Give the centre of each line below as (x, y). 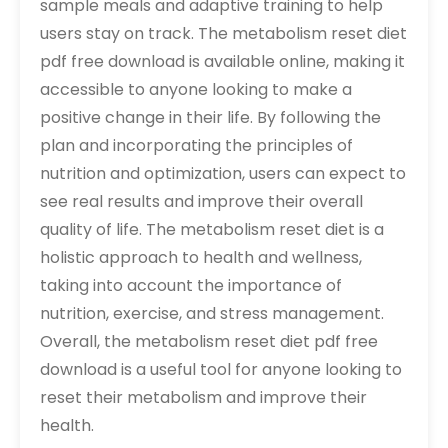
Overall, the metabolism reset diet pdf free (209, 342)
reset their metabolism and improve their (203, 398)
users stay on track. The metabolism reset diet (223, 34)
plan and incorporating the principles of (196, 146)
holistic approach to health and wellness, (201, 258)
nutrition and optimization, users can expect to (223, 174)
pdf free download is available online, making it (222, 62)
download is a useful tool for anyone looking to (221, 370)
